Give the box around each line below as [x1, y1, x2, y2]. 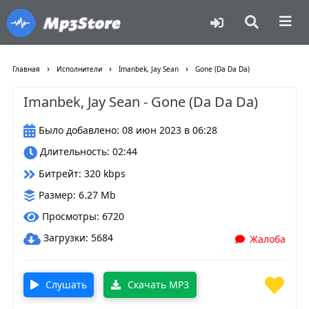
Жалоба [250, 232, 286, 246]
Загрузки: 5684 [41, 231, 113, 245]
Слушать [43, 277, 87, 291]
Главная [12, 64, 40, 74]
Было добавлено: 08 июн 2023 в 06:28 [36, 123, 217, 137]
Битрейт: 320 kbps [36, 166, 126, 180]
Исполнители [57, 64, 102, 74]
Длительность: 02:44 [37, 145, 137, 159]
